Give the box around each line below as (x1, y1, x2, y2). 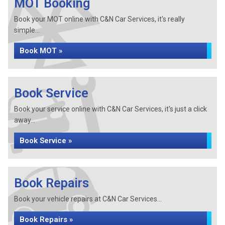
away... (14, 116, 35, 124)
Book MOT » (20, 46, 62, 55)
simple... (14, 26, 40, 34)
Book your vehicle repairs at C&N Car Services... (14, 195, 162, 203)
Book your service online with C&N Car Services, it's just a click (14, 105, 207, 113)
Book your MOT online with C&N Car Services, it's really (14, 15, 185, 23)
